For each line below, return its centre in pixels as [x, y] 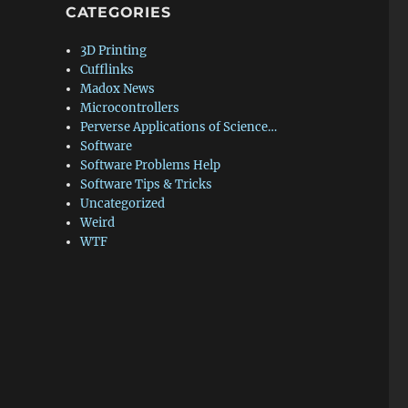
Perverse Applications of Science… [179, 127]
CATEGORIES [118, 12]
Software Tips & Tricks [147, 184]
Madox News [118, 89]
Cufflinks [107, 70]
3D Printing [114, 51]
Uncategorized [123, 204]
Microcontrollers [130, 108]
